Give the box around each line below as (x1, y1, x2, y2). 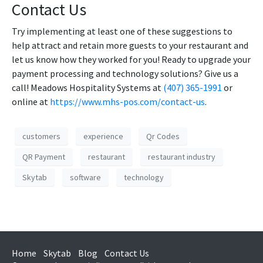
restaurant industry (148, 151, 215, 162)
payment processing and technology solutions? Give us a (12, 68, 238, 80)
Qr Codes (146, 130, 180, 141)
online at (12, 96, 48, 108)
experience (83, 130, 123, 141)
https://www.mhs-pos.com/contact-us (50, 96, 205, 108)
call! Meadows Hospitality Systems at (12, 82, 161, 94)
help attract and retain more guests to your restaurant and (12, 39, 248, 52)
